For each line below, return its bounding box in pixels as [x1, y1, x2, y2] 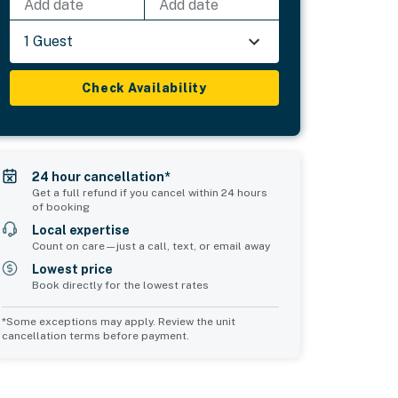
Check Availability [82, 80, 207, 95]
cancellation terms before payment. [2, 329, 190, 342]
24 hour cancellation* [32, 169, 171, 184]
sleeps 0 [243, 383, 291, 396]
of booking [32, 200, 91, 213]
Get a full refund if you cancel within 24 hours [32, 186, 268, 199]
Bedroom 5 [60, 362, 141, 380]
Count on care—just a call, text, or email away [32, 239, 271, 252]
